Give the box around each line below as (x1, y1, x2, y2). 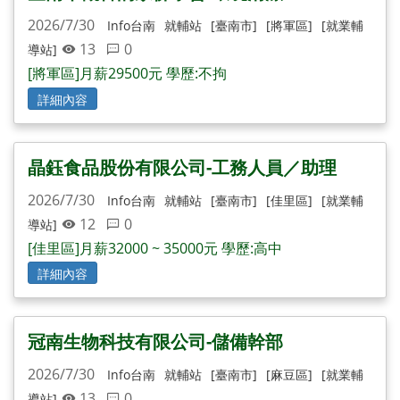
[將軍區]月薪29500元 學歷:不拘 (28, 63, 227, 84)
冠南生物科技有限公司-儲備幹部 (28, 329, 283, 354)
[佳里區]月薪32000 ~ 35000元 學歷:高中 (28, 237, 282, 258)
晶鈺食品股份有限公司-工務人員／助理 (28, 154, 337, 179)
